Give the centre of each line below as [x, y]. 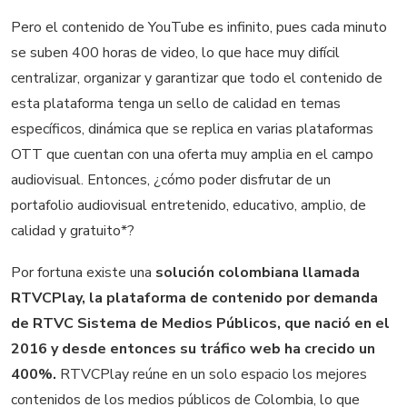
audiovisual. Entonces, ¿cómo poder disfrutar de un [171, 180]
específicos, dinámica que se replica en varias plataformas [192, 129]
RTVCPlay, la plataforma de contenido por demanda [194, 298]
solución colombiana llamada [258, 272]
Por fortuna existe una [83, 272]
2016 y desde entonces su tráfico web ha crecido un [193, 348]
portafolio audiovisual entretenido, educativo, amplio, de [189, 206]
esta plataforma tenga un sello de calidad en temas [176, 104]
